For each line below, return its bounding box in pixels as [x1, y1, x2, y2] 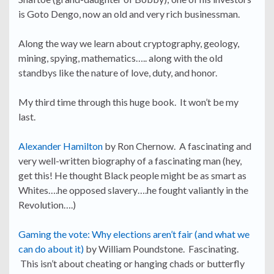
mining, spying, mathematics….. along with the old [18, 52, 223, 64]
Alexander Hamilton [18, 140, 105, 152]
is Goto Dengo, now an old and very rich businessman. [18, 8, 240, 20]
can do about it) [18, 243, 86, 255]
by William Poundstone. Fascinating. [86, 243, 239, 255]
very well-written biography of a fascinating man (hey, [18, 155, 242, 167]
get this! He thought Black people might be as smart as [18, 169, 246, 182]
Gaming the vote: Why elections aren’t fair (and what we [18, 228, 250, 240]
